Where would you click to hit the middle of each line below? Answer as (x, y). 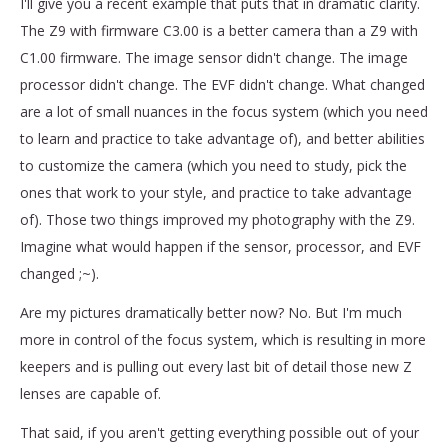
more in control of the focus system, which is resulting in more (223, 339)
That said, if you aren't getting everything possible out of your (219, 432)
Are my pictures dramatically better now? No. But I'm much (211, 312)
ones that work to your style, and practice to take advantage (216, 192)
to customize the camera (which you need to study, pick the (213, 165)
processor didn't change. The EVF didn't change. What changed (222, 84)
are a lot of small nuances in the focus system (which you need (224, 111)
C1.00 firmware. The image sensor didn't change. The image (214, 57)
